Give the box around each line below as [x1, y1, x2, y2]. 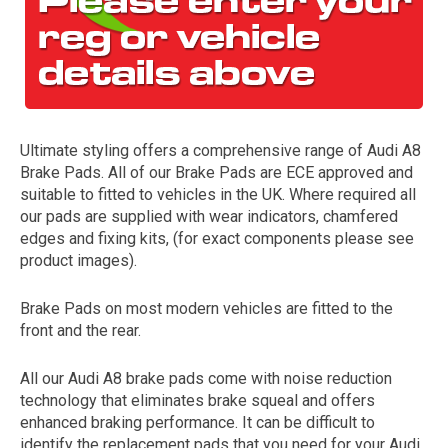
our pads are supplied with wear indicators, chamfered [20, 207, 398, 226]
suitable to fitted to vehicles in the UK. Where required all [20, 185, 416, 204]
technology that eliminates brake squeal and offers [20, 391, 375, 410]
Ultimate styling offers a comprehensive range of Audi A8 [20, 141, 421, 160]
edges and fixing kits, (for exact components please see [20, 229, 414, 248]
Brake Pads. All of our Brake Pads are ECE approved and [20, 163, 413, 182]
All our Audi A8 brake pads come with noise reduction [20, 369, 392, 388]
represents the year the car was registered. [74, 241, 374, 259]
